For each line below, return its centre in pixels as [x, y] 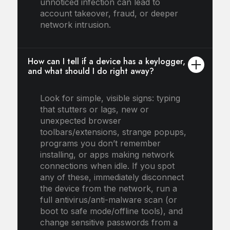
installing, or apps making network [107, 154]
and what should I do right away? [91, 71]
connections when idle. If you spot [107, 166]
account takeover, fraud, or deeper [109, 13]
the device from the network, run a [108, 188]
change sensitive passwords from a [109, 222]
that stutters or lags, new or [94, 109]
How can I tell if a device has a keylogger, [106, 61]
